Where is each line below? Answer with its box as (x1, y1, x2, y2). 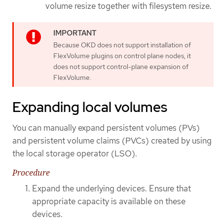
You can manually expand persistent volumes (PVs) (12, 122, 200, 134)
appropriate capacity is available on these (32, 196, 185, 207)
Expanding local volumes (12, 98, 167, 117)
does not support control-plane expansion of (53, 62, 188, 72)
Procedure (12, 167, 50, 179)
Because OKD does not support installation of (53, 40, 191, 50)
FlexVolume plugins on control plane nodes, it (53, 51, 191, 61)
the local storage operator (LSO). (12, 148, 137, 159)
